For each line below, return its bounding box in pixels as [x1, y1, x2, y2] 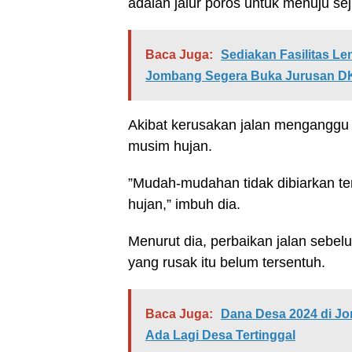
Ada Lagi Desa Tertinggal [145, 328, 295, 342]
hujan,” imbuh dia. [128, 196, 240, 212]
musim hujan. [128, 138, 212, 154]
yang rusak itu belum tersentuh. [128, 255, 325, 270]
